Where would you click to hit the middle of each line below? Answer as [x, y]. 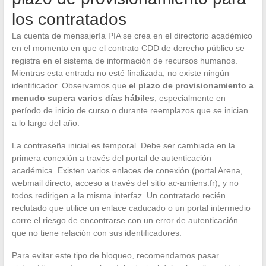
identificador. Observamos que [70, 85]
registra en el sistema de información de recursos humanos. [124, 60]
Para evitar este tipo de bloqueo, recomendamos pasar [115, 255]
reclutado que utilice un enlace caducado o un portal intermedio [131, 208]
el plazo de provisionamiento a [191, 85]
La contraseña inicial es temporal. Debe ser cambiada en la [123, 145]
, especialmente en [190, 98]
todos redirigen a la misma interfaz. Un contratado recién [118, 195]
